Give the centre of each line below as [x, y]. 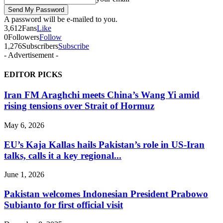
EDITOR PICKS [33, 74]
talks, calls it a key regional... [63, 155]
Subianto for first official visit [63, 205]
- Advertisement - [31, 55]
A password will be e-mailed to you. [61, 19]
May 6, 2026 [24, 125]
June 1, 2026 [24, 175]
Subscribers [40, 46]
